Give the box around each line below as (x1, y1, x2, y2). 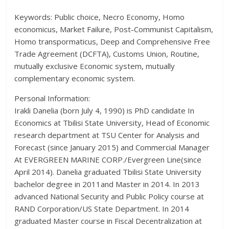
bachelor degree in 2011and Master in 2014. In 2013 (14, 178, 200, 189)
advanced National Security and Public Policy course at (14, 191, 204, 201)
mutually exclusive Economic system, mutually (14, 60, 175, 71)
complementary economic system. (14, 73, 135, 83)
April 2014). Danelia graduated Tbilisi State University (14, 166, 202, 177)
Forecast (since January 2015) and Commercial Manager (14, 142, 210, 152)
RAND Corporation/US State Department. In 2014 (14, 203, 190, 214)
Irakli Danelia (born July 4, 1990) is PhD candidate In (14, 105, 195, 116)
